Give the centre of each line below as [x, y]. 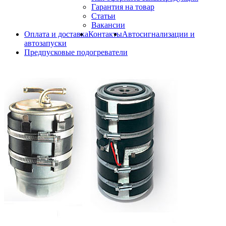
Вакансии [108, 25]
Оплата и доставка [56, 34]
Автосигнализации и [158, 34]
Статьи [103, 16]
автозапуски [45, 43]
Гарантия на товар [123, 7]
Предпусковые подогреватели [76, 52]
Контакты [105, 34]
